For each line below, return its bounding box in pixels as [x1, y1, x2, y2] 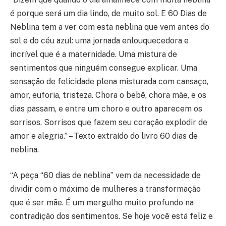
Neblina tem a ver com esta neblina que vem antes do [10, 22, 209, 32]
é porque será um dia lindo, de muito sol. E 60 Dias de [10, 8, 207, 18]
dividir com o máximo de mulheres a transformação [10, 184, 201, 194]
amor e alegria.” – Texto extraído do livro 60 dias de [10, 131, 198, 141]
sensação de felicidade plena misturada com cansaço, [10, 76, 208, 86]
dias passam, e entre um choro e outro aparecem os [10, 103, 202, 114]
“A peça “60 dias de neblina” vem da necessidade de [10, 171, 201, 181]
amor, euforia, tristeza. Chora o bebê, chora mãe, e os [10, 90, 206, 100]
